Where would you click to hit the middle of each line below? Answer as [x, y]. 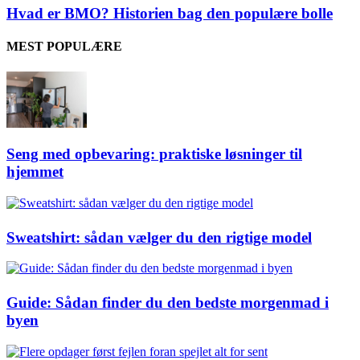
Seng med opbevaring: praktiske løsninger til [154, 154]
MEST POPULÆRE [64, 47]
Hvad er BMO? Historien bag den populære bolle [170, 14]
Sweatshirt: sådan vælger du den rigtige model [159, 237]
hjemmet [35, 172]
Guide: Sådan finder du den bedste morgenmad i [168, 303]
